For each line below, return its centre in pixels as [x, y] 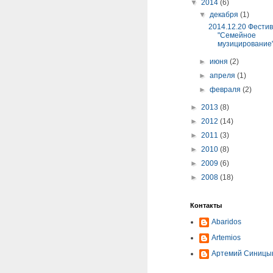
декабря [225, 15]
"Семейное [236, 35]
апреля [224, 76]
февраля [226, 90]
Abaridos [226, 222]
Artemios [226, 238]
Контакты [206, 205]
